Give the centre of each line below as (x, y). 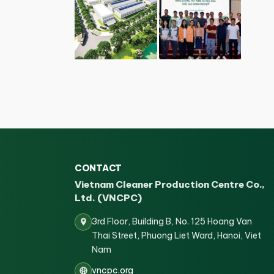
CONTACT (98, 168)
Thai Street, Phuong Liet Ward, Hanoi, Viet (176, 235)
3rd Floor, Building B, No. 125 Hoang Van (172, 221)
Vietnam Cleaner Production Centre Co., (170, 184)
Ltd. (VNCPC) (108, 198)
